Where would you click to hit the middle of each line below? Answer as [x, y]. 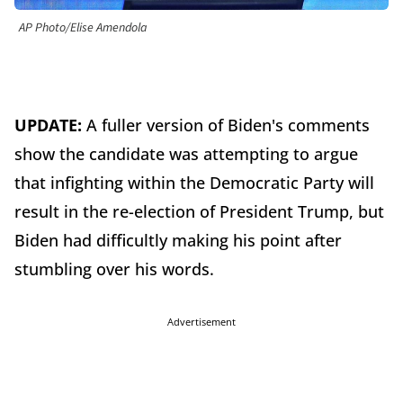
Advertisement [201, 322]
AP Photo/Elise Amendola [83, 28]
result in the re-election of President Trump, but [199, 212]
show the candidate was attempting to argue [186, 154]
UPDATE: [50, 125]
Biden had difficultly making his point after [178, 241]
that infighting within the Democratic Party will [194, 183]
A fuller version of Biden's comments [228, 125]
